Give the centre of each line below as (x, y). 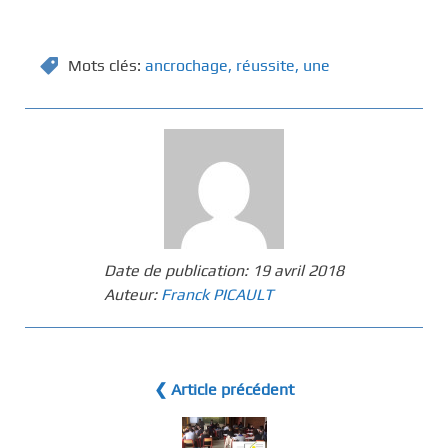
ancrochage (186, 66)
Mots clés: (106, 66)
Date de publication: (178, 271)
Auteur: (132, 295)
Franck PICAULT (217, 295)
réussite (265, 66)
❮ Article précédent (224, 390)
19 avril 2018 (298, 271)
